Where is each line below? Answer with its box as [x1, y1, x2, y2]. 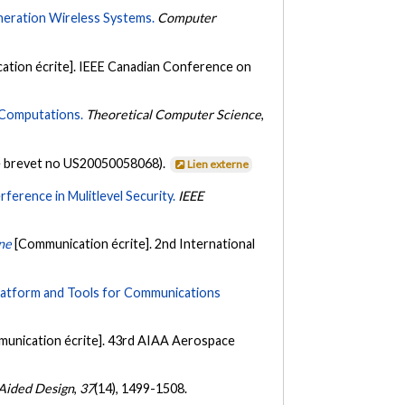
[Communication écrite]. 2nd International [14, 236, 256, 252]
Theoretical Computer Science [86, 107, 262, 123]
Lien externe [187, 157, 250, 172]
